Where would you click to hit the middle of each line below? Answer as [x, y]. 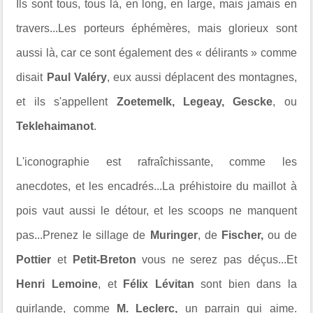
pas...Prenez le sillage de [83, 235]
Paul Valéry [77, 77]
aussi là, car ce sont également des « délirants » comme [156, 52]
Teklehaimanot [55, 126]
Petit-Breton [104, 259]
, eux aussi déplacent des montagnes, [202, 77]
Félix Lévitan [162, 284]
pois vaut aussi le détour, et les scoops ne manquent [156, 210]
